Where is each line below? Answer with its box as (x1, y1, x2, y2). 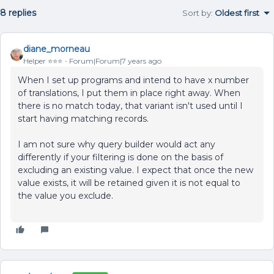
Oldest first (215, 8, 259, 18)
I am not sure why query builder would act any (18, 139, 215, 150)
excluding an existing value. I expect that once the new (18, 165, 253, 176)
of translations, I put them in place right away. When (18, 87, 240, 98)
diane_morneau (23, 43, 90, 54)
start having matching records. (18, 113, 149, 124)
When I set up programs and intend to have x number (18, 75, 249, 86)
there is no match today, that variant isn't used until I (18, 100, 243, 111)
